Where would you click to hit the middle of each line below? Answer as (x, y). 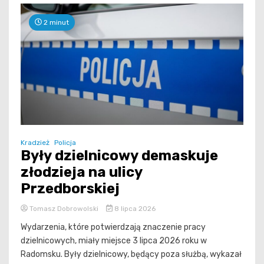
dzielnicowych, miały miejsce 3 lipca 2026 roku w (114, 240)
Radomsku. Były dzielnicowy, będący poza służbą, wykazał (131, 254)
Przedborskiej (70, 188)
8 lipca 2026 (134, 208)
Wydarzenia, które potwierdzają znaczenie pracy (113, 227)
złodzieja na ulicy (82, 172)
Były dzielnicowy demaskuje (119, 155)
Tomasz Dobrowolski (64, 208)
